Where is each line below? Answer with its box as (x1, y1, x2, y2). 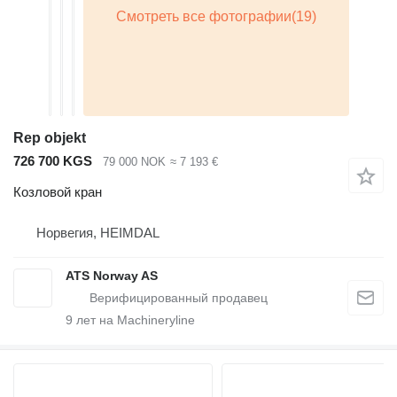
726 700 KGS (13, 153, 92, 169)
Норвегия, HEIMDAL (36, 224, 160, 240)
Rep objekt (13, 130, 86, 146)
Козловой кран (13, 183, 102, 199)
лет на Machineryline (73, 312, 195, 327)
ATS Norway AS (66, 268, 158, 283)
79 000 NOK (103, 155, 166, 169)
